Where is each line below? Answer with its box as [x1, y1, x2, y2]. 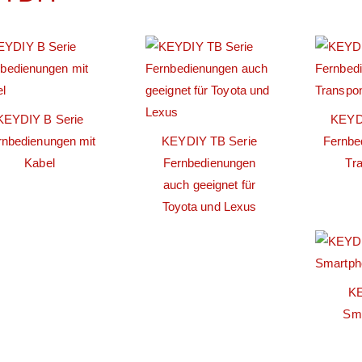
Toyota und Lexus [162, 199, 257, 213]
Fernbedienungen [162, 155, 256, 170]
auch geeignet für [163, 177, 255, 192]
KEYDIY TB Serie [162, 133, 257, 148]
